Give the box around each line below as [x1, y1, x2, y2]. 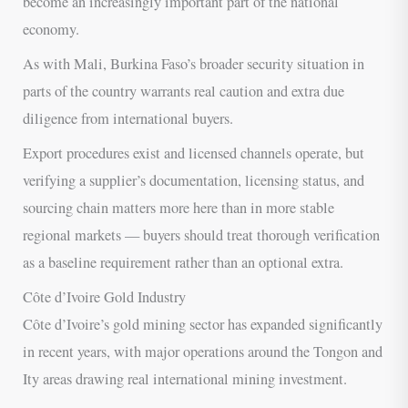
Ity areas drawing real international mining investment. [23, 369, 348, 390]
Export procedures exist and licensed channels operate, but [23, 143, 365, 164]
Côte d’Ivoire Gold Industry [23, 287, 187, 308]
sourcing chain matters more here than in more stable [23, 198, 335, 219]
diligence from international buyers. [23, 108, 234, 128]
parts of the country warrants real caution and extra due [23, 81, 345, 101]
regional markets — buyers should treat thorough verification [23, 225, 381, 246]
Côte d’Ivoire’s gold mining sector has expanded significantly [23, 314, 383, 335]
